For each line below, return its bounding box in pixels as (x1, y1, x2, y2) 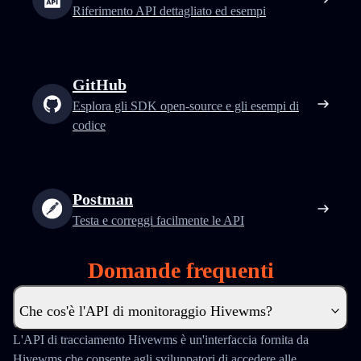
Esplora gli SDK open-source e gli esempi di (73, 99, 299, 113)
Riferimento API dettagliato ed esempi (73, 4, 266, 18)
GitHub (73, 76, 127, 93)
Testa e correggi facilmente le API (73, 214, 244, 227)
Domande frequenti (87, 258, 274, 283)
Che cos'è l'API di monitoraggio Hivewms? (19, 303, 272, 319)
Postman (73, 190, 133, 208)
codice (73, 118, 106, 132)
